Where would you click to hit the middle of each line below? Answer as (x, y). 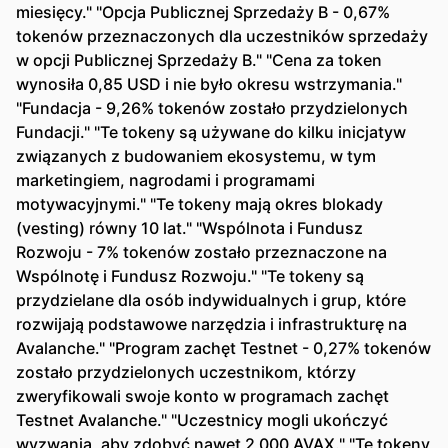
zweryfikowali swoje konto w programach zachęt (202, 396)
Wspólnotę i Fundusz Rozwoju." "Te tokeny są (190, 276)
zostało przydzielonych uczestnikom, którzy (186, 372)
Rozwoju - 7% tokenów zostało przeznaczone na (201, 252)
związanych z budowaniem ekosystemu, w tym (196, 156)
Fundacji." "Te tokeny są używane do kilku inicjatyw (211, 132)
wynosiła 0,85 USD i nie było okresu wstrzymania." (209, 84)
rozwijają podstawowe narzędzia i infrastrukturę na (211, 324)
